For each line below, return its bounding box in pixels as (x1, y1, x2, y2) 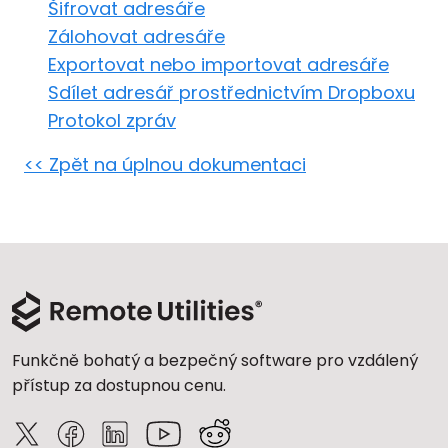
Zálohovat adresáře (48, 24, 225, 49)
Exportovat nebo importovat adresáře (48, 52, 389, 77)
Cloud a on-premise (20, 14, 201, 39)
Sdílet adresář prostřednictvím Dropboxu (48, 80, 415, 105)
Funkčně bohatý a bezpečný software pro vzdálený (12, 349, 418, 372)
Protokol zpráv (48, 108, 176, 133)
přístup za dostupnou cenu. (12, 374, 226, 397)
